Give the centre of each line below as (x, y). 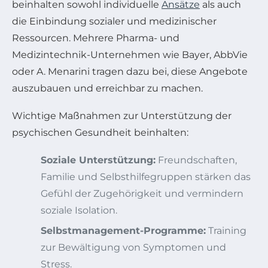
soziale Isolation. (79, 210)
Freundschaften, (196, 160)
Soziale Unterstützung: (98, 160)
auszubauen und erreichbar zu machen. (107, 88)
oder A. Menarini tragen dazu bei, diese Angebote (130, 71)
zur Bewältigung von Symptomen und (133, 247)
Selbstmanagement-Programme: (123, 230)
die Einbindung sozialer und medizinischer (114, 21)
